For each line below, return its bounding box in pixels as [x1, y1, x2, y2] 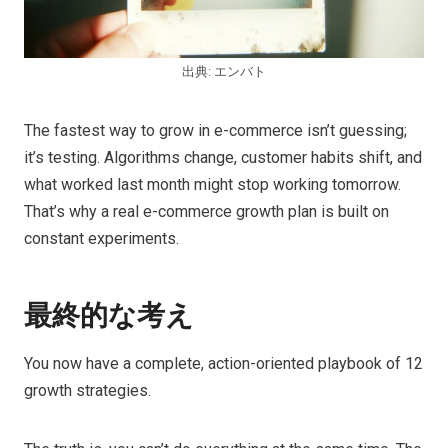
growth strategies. [24, 381, 151, 401]
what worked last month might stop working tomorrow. [24, 175, 401, 195]
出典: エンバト [182, 64, 266, 80]
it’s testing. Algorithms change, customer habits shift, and [24, 148, 422, 168]
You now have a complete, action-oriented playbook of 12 [24, 354, 423, 374]
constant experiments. [24, 229, 179, 249]
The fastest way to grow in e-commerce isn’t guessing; [24, 121, 407, 141]
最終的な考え [24, 298, 194, 333]
